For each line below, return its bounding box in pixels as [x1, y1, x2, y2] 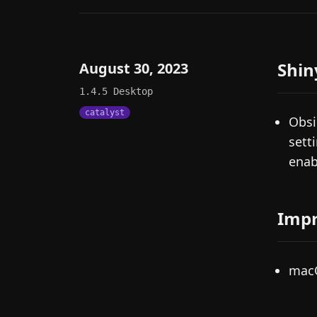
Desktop [113, 86, 153, 97]
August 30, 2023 [79, 59, 188, 78]
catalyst [85, 108, 125, 117]
